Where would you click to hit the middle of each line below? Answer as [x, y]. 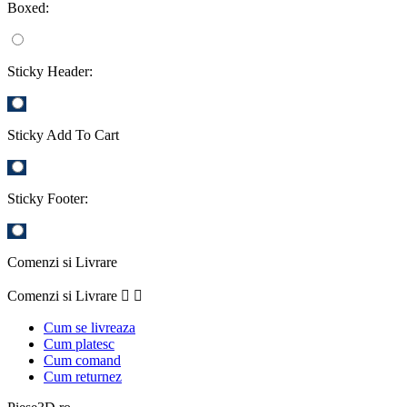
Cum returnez [83, 376]
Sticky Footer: [48, 198]
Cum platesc [79, 343]
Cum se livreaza [89, 327]
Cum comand [82, 360]
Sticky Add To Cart [63, 134]
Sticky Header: [50, 71]
